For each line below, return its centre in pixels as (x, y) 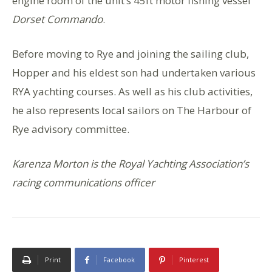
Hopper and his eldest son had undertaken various (134, 73)
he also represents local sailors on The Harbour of (132, 110)
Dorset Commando (57, 19)
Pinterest (194, 260)
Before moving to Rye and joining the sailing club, (131, 54)
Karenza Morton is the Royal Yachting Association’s (131, 164)
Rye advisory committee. (71, 129)
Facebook (119, 260)
